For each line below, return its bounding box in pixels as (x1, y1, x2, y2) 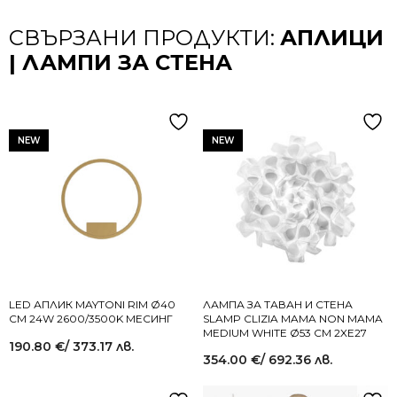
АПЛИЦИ (280, 24, 384, 51)
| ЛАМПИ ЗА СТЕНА (9, 49, 232, 75)
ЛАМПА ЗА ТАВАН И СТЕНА (203, 297, 353, 311)
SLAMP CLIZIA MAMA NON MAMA (203, 311, 383, 325)
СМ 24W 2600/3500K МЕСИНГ (9, 311, 173, 325)
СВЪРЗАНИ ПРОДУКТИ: (9, 24, 280, 51)
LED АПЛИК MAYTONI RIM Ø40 (9, 297, 175, 311)
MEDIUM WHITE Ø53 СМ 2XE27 (203, 325, 367, 339)
